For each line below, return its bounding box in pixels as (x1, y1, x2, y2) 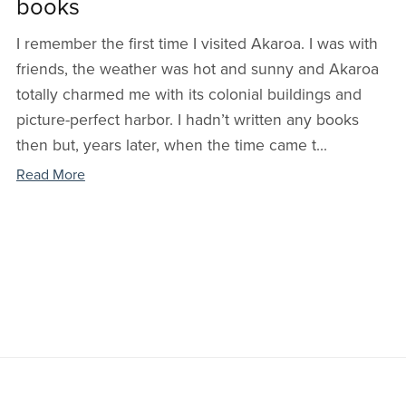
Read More (15, 166, 85, 185)
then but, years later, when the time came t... (15, 136, 327, 156)
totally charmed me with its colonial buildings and (15, 85, 362, 105)
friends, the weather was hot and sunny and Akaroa (15, 60, 379, 80)
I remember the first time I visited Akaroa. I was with (15, 34, 378, 54)
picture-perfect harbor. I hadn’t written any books (15, 111, 359, 130)
